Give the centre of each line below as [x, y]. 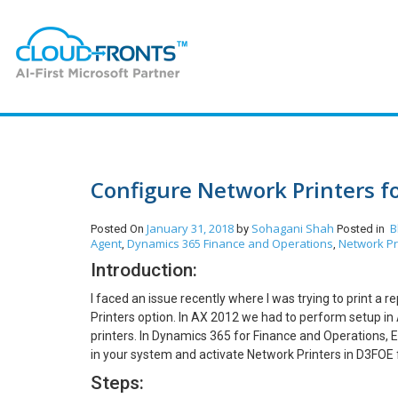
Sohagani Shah [294, 228]
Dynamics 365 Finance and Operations [230, 243]
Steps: [117, 383]
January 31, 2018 [190, 228]
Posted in [363, 229]
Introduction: [144, 270]
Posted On [119, 229]
